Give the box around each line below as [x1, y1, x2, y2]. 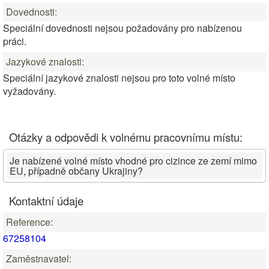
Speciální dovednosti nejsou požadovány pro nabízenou [3, 21, 242, 35]
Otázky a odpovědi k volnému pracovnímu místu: [9, 129, 243, 145]
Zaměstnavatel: [6, 252, 71, 265]
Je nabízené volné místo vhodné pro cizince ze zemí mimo [10, 154, 257, 168]
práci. [3, 34, 26, 48]
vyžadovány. [3, 84, 56, 98]
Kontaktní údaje [9, 193, 83, 208]
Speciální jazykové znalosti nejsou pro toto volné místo [3, 71, 235, 85]
